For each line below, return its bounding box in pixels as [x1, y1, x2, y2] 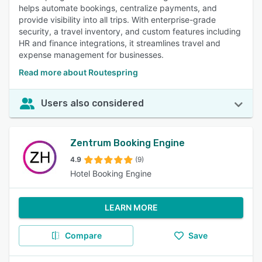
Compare [64, 230, 102, 240]
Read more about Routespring [19, 67, 138, 77]
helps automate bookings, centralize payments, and [19, 3, 217, 13]
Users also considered [41, 98, 144, 109]
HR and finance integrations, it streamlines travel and [19, 38, 220, 48]
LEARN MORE [104, 202, 158, 212]
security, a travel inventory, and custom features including [19, 26, 241, 36]
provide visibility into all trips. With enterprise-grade [19, 15, 216, 25]
